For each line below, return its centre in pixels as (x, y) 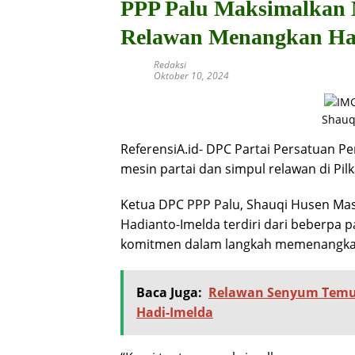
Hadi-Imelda (175, 313)
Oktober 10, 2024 (191, 76)
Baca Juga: (169, 293)
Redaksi (170, 65)
